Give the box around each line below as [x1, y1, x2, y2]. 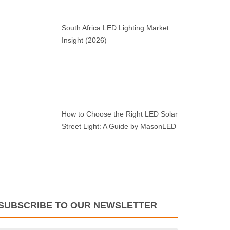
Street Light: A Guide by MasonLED [61, 122, 176, 130]
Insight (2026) [61, 36, 107, 45]
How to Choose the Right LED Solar [61, 109, 178, 118]
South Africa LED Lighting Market [61, 24, 169, 32]
